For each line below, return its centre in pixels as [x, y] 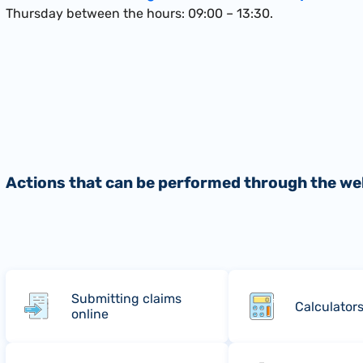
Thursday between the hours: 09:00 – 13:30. [139, 13]
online [90, 314]
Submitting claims [127, 299]
